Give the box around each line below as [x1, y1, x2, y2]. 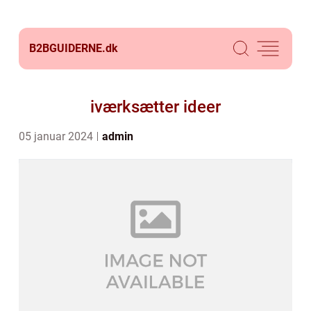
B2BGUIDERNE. [29, 42, 106, 55]
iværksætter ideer [90, 97, 221, 117]
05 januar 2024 [19, 130, 96, 143]
